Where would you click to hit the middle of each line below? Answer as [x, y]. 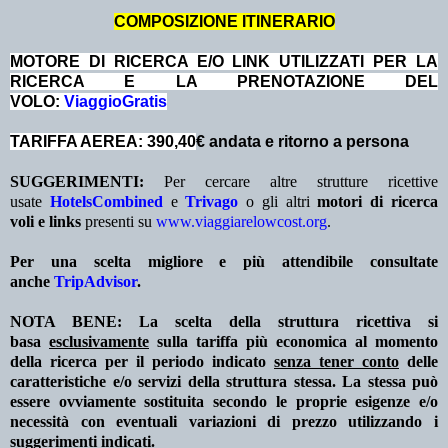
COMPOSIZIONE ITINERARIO [224, 22]
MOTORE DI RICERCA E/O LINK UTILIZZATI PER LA [224, 62]
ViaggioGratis [115, 102]
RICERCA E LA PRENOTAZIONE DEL [224, 82]
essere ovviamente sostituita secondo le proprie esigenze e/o [224, 402]
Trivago [212, 202]
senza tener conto [336, 362]
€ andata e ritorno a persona [304, 142]
